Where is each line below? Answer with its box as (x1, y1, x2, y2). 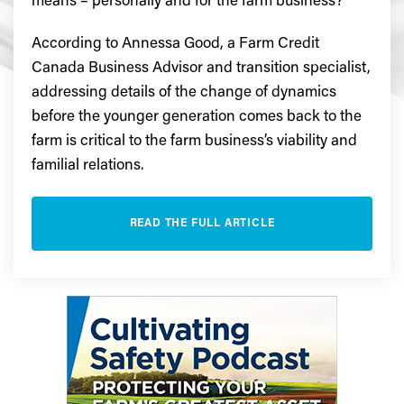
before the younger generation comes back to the (32, 110, 362, 126)
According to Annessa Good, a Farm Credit (32, 37, 319, 53)
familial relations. (32, 159, 143, 175)
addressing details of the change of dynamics (32, 86, 336, 102)
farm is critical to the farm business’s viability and (32, 134, 357, 151)
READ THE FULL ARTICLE (129, 218, 275, 230)
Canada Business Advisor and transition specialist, (32, 61, 371, 78)
